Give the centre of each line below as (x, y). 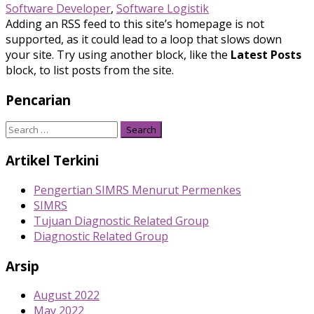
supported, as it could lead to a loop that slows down (144, 39)
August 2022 (67, 295)
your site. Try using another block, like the (118, 54)
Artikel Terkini (52, 161)
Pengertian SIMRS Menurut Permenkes (137, 190)
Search (23, 129)
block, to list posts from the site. (90, 70)
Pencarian (38, 100)
